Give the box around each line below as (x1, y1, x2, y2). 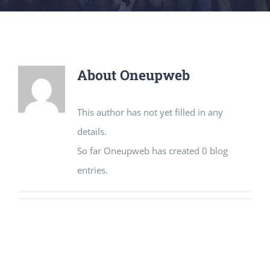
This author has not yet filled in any (77, 106, 223, 118)
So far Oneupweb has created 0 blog (77, 145, 228, 157)
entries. (77, 164, 108, 176)
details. (77, 125, 107, 137)
